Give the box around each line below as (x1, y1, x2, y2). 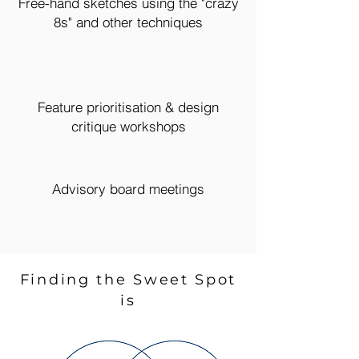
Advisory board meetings (52, 180, 204, 197)
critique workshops (71, 118, 186, 135)
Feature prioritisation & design (38, 99, 219, 115)
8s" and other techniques (54, 14, 203, 30)
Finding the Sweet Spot (19, 271, 237, 288)
